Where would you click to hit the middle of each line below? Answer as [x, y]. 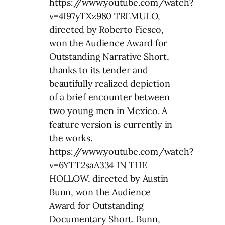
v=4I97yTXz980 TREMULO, [105, 16]
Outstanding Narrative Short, [109, 56]
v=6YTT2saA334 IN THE [98, 165]
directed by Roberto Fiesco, [107, 29]
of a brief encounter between [109, 97]
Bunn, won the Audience [100, 192]
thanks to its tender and [99, 70]
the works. [71, 138]
